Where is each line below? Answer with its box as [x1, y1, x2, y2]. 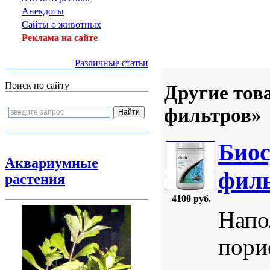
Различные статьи [75, 58, 148, 68]
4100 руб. [171, 193, 211, 204]
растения [5, 171, 65, 187]
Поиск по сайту [5, 80, 69, 90]
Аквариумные [5, 155, 98, 171]
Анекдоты [22, 6, 64, 16]
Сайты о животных [22, 19, 101, 30]
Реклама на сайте [22, 33, 98, 43]
